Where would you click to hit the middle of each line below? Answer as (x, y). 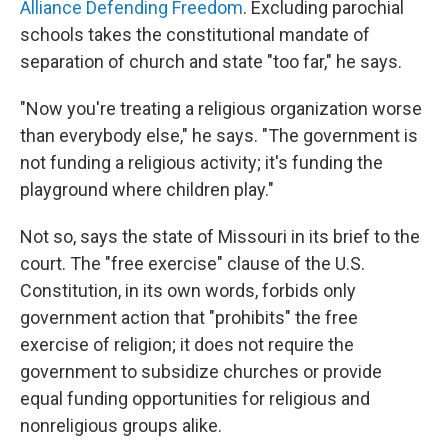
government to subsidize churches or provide (201, 372)
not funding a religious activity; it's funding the (201, 163)
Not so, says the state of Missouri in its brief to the (220, 237)
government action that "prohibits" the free (189, 318)
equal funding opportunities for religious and (195, 399)
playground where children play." (147, 190)
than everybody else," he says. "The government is (219, 136)
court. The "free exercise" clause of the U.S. (192, 264)
